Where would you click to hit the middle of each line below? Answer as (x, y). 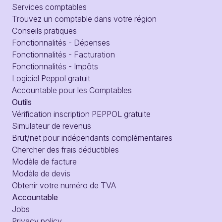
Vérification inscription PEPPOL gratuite (81, 114)
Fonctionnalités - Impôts (55, 67)
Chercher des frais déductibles (65, 150)
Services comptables (49, 7)
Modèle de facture (44, 162)
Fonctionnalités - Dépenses (61, 43)
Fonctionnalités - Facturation (63, 55)
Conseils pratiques (44, 31)
